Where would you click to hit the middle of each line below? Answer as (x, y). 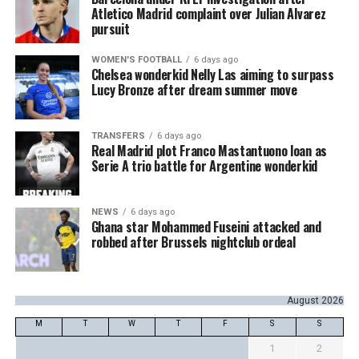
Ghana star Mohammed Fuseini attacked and (206, 227)
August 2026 (315, 301)
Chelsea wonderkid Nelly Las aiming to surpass (212, 75)
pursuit (110, 29)
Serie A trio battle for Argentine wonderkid (204, 166)
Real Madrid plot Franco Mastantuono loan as (209, 151)
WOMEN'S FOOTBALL (136, 60)
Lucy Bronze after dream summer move (194, 90)
